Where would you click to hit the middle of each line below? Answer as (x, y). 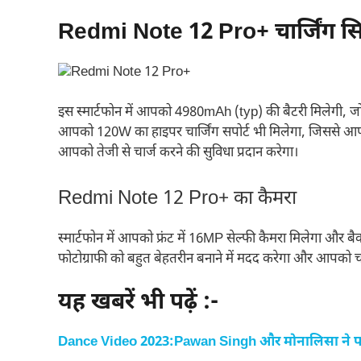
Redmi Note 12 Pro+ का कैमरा (177, 199)
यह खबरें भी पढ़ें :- (138, 303)
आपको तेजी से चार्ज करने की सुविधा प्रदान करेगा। (178, 153)
